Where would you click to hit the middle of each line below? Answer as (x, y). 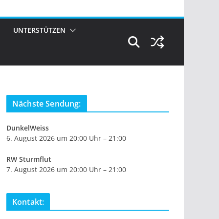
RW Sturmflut (29, 159)
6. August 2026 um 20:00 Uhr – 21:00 (66, 138)
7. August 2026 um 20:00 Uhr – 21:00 (66, 170)
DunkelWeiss (28, 128)
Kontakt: (28, 202)
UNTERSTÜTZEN (39, 30)
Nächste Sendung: (47, 104)
